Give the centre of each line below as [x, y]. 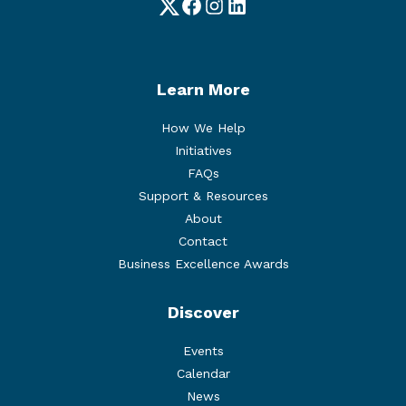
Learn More [203, 89]
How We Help [203, 127]
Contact [203, 241]
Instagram [249, 16]
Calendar [203, 373]
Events [203, 350]
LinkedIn [266, 16]
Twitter [192, 16]
